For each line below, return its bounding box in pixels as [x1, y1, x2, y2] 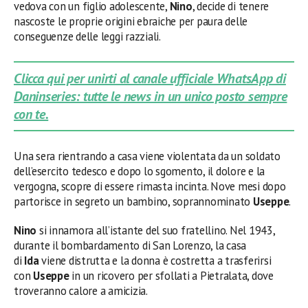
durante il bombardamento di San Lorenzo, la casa [14, 238, 247, 253]
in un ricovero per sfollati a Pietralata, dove [69, 268, 274, 283]
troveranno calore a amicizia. [14, 283, 148, 298]
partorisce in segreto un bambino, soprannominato [14, 194, 253, 209]
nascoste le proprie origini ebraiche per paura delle [14, 14, 248, 29]
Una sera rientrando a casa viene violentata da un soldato [14, 148, 280, 164]
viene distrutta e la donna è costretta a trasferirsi [38, 253, 272, 268]
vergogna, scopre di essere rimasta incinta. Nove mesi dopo [14, 179, 286, 194]
